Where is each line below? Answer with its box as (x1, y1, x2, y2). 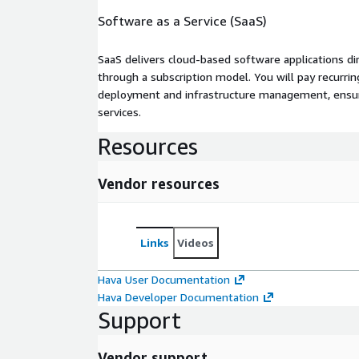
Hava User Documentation (98, 272, 230, 286)
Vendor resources (98, 174, 220, 192)
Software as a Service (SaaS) (98, 12, 267, 29)
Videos (177, 235, 214, 249)
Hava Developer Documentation (98, 289, 259, 304)
